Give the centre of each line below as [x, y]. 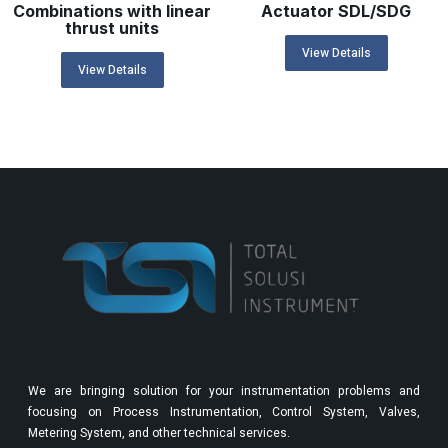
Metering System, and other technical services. [159, 433]
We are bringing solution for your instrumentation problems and [224, 391]
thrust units [112, 28]
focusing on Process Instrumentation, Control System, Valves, [224, 412]
